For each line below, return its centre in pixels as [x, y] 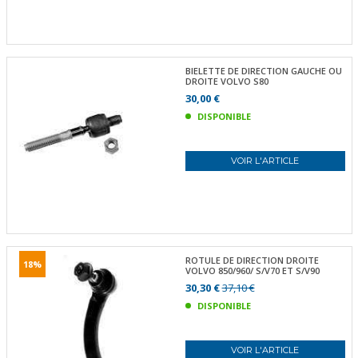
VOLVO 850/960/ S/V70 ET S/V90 [252, 270]
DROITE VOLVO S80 [227, 81]
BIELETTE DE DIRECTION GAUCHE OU [263, 70]
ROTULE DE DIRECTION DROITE [252, 260]
